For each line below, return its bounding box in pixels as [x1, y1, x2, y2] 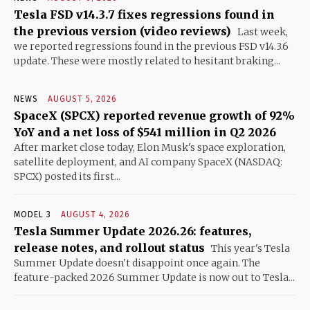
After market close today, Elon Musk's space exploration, [14, 140, 286, 154]
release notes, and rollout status [14, 240, 205, 255]
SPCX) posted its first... [14, 170, 120, 183]
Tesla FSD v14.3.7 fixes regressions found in [14, 7, 275, 21]
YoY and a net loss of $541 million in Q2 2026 [14, 125, 276, 139]
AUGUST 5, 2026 [48, 93, 117, 104]
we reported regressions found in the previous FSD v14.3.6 [14, 39, 289, 53]
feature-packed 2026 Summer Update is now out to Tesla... [14, 271, 295, 284]
